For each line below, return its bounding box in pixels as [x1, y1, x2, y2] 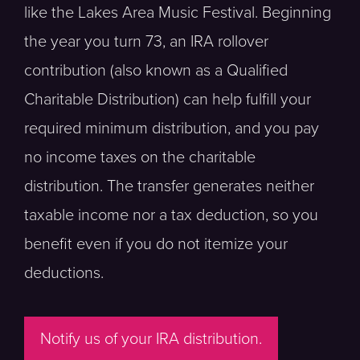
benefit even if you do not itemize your [24, 235, 288, 254]
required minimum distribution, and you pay [24, 119, 319, 138]
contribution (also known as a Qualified [24, 61, 288, 80]
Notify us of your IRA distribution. [40, 329, 262, 349]
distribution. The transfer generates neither [24, 177, 314, 196]
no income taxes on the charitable [24, 148, 256, 167]
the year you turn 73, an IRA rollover [24, 32, 268, 51]
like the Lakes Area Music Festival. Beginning [24, 3, 331, 22]
